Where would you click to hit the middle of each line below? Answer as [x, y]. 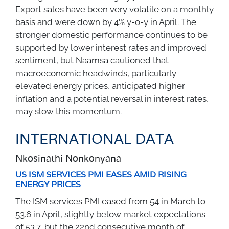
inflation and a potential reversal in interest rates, [112, 98]
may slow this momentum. [68, 111]
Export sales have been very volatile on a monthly [114, 9]
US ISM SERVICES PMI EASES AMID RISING [101, 174]
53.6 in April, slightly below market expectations [110, 214]
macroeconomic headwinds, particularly [96, 73]
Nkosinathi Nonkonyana [68, 158]
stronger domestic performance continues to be [111, 35]
